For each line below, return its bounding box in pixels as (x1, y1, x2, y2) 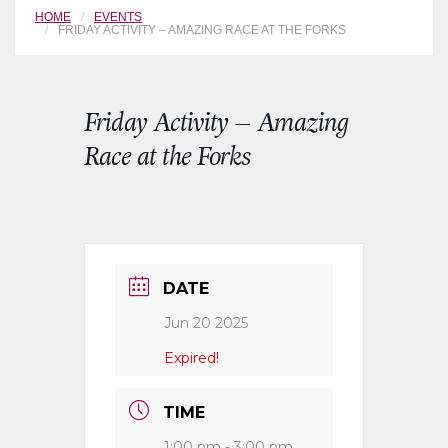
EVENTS (94, 10, 142, 25)
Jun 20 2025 (164, 313, 248, 332)
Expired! (164, 348, 219, 367)
